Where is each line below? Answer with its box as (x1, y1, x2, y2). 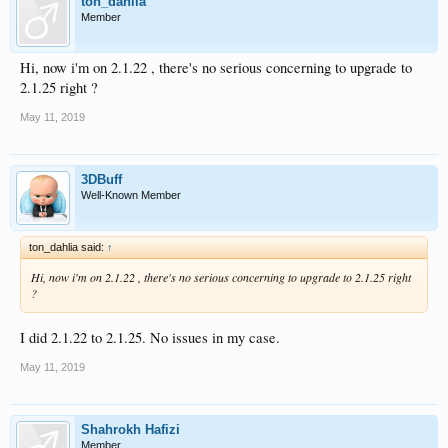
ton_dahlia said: (29, 241, 107, 254)
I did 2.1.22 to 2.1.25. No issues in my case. (20, 327, 280, 347)
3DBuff (81, 172, 122, 188)
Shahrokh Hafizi (81, 421, 180, 437)
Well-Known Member (81, 189, 181, 202)
